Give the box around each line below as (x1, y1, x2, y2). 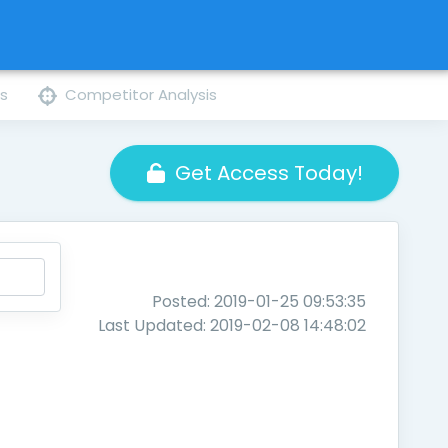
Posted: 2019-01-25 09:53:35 (152, 290, 367, 313)
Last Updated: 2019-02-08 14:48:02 (98, 314, 367, 337)
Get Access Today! (174, 159, 363, 187)
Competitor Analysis (65, 84, 218, 105)
